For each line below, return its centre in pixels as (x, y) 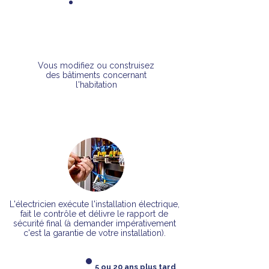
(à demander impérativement (120, 223)
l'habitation (96, 85)
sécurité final (38, 223)
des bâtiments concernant (96, 75)
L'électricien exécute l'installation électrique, (94, 204)
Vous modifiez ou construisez (96, 65)
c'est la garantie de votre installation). (94, 233)
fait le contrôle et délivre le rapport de (94, 214)
